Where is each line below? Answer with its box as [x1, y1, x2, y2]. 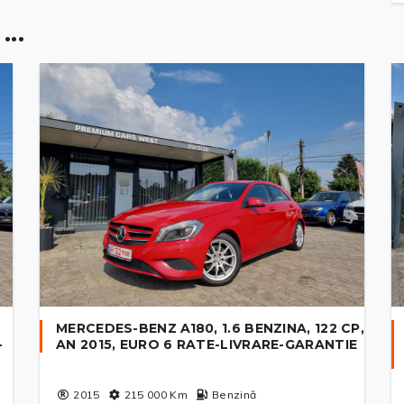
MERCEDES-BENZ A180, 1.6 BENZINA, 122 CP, [56, 320, 364, 336]
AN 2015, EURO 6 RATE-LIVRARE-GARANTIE [56, 336, 358, 353]
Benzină [212, 388, 257, 401]
